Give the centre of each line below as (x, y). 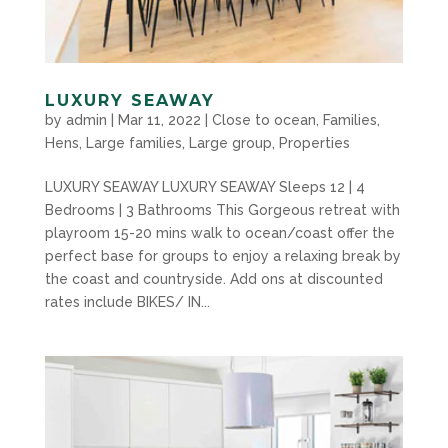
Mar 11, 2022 (159, 119)
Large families (133, 142)
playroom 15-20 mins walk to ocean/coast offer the (219, 232)
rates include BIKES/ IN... (127, 301)
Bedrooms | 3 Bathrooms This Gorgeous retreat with (222, 209)
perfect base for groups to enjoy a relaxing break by (222, 255)
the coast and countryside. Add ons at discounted (213, 278)
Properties (314, 142)
